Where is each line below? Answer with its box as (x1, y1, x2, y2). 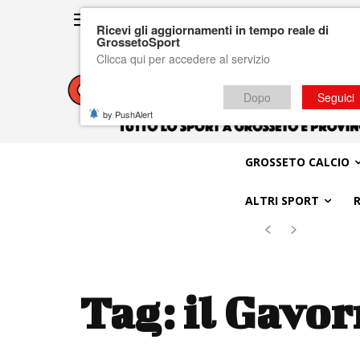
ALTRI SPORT (244, 192, 319, 208)
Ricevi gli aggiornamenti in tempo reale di (96, 21, 329, 39)
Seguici (317, 89, 354, 105)
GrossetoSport (96, 33, 180, 51)
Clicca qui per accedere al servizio (96, 51, 270, 67)
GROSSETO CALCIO (244, 153, 350, 170)
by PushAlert (103, 108, 153, 121)
